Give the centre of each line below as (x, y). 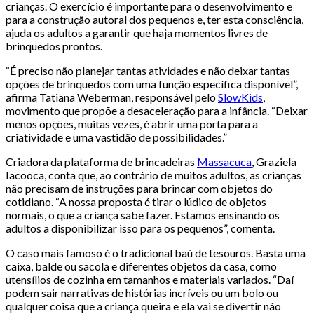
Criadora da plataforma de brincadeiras (101, 161)
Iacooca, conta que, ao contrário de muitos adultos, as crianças (153, 175)
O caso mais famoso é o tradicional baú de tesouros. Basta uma (156, 252)
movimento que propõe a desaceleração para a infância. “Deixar (157, 110)
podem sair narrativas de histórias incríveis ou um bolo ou (142, 292)
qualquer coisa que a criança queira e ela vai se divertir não (143, 306)
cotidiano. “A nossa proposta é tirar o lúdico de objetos (136, 201)
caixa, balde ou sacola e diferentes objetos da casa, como (141, 266)
